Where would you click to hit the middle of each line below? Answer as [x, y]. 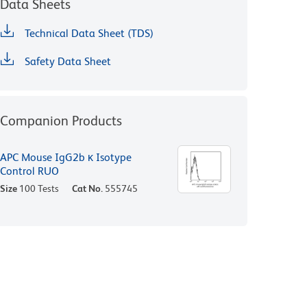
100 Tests [39, 188]
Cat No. [87, 188]
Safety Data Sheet [68, 61]
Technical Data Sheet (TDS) [89, 33]
